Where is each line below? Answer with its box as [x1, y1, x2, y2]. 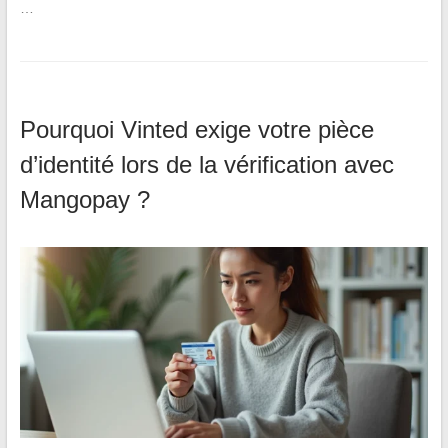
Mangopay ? [19, 185, 150, 213]
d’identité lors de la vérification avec [19, 150, 394, 178]
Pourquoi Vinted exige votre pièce [19, 115, 374, 143]
